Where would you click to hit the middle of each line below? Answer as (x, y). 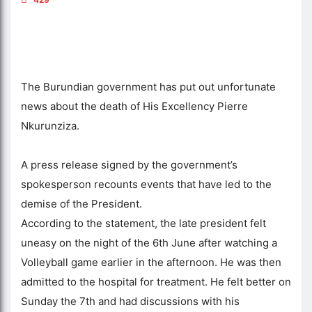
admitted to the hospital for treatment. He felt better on (156, 281)
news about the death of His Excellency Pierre (134, 106)
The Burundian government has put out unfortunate (148, 86)
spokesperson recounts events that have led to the (146, 184)
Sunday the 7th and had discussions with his (130, 301)
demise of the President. (81, 203)
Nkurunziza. (50, 125)
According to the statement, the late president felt (143, 223)
